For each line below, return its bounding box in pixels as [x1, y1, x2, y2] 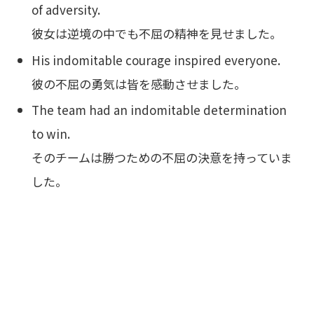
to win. [32, 125, 71, 143]
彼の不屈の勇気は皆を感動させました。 [32, 74, 247, 93]
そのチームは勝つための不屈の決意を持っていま [32, 149, 293, 167]
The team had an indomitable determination [32, 101, 287, 119]
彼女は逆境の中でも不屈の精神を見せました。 [32, 25, 282, 43]
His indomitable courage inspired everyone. [32, 50, 281, 69]
